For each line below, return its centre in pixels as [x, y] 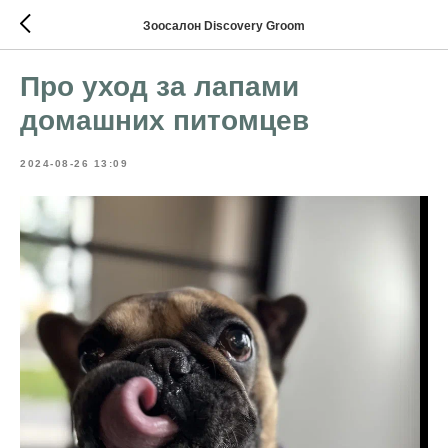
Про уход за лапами [159, 86]
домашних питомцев [164, 120]
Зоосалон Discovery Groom [224, 25]
